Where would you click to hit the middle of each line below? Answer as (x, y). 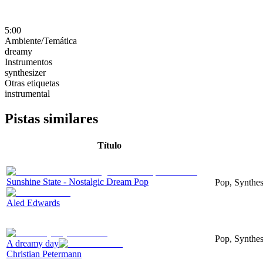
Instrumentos (28, 62)
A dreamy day (33, 243)
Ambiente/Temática (41, 41)
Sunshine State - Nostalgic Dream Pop (77, 181)
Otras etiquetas (32, 83)
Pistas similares (51, 118)
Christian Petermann (44, 254)
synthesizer (25, 72)
